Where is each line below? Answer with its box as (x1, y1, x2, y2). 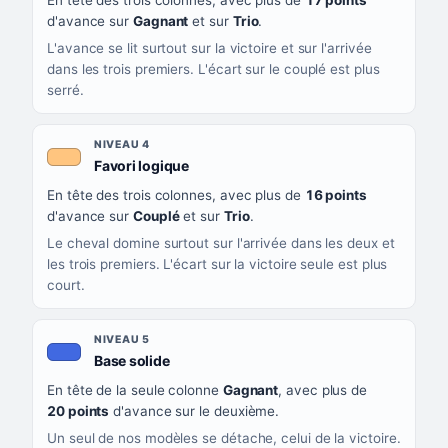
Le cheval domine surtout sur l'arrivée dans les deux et (47, 235, 395, 252)
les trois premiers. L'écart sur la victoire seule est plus (47, 256, 388, 273)
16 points (304, 187, 368, 204)
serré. (47, 82, 84, 99)
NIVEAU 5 (93, 333, 150, 347)
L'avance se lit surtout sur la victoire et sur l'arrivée (47, 40, 372, 57)
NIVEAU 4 (93, 138, 150, 152)
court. (47, 277, 85, 294)
